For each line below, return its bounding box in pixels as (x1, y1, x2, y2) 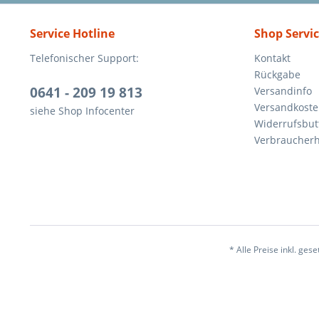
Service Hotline (30, 26, 115, 42)
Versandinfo (254, 84, 312, 98)
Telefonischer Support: (30, 51, 139, 66)
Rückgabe (254, 68, 300, 82)
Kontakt (254, 51, 291, 66)
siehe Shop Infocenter (30, 104, 135, 118)
